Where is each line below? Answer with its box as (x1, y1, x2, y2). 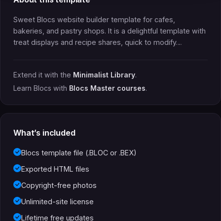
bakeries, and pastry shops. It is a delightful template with (13, 26, 206, 35)
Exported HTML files (21, 164, 89, 173)
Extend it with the (13, 70, 73, 79)
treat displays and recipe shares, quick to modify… (13, 37, 182, 46)
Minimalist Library (73, 70, 135, 79)
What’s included (13, 127, 75, 138)
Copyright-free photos (21, 181, 97, 189)
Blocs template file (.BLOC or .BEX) (21, 148, 137, 157)
